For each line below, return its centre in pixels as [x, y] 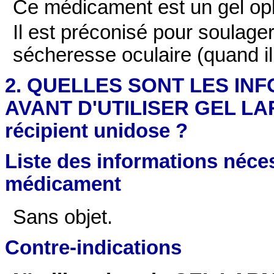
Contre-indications [93, 248]
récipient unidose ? [96, 131]
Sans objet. [63, 217]
